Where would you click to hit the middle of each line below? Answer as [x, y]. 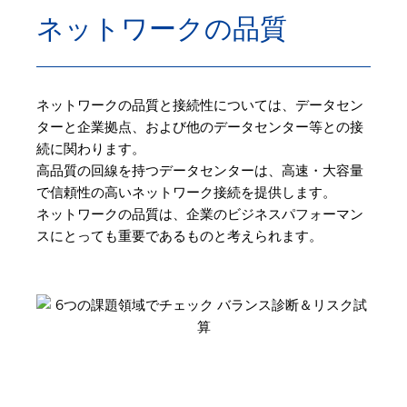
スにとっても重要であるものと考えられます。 [179, 236]
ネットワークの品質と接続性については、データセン [200, 105]
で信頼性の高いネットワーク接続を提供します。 [186, 192]
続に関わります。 [91, 149]
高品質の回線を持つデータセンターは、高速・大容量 [200, 170]
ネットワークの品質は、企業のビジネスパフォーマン [200, 214]
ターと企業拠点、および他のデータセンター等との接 [200, 127]
